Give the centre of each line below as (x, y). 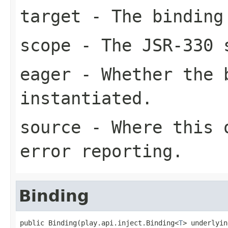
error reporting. (101, 151)
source (50, 127)
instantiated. (86, 98)
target (50, 16)
